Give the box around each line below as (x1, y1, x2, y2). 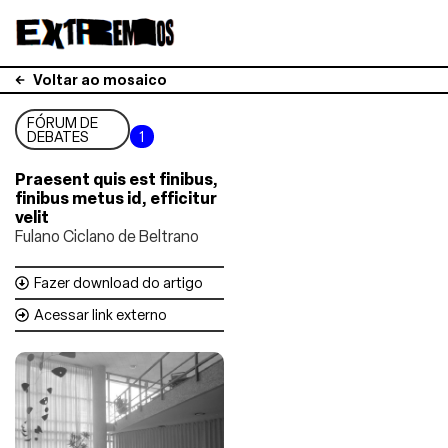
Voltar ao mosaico (32, 71, 167, 89)
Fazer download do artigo (34, 274, 203, 292)
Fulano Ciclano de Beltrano (15, 227, 199, 246)
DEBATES (27, 128, 89, 146)
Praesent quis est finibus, (15, 170, 218, 189)
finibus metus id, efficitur (15, 189, 217, 208)
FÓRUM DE (27, 114, 98, 132)
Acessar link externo (34, 306, 167, 324)
